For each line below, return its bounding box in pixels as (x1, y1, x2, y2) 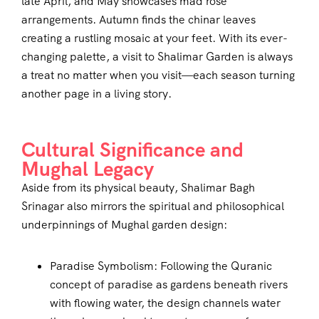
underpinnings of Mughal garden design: (21, 217, 227, 233)
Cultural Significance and (21, 137, 244, 163)
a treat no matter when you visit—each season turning (21, 68, 295, 83)
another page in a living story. (21, 86, 172, 102)
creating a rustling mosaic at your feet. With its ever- (21, 31, 288, 46)
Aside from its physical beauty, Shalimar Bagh (21, 180, 255, 196)
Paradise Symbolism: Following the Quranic (50, 258, 272, 274)
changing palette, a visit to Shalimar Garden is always (21, 49, 293, 65)
